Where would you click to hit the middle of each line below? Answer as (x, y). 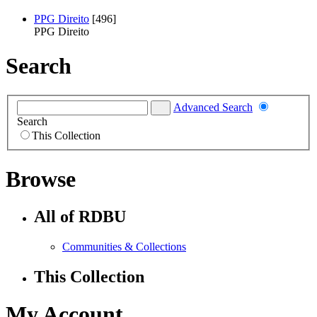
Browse (41, 179)
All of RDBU (80, 217)
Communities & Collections (124, 247)
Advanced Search (213, 108)
